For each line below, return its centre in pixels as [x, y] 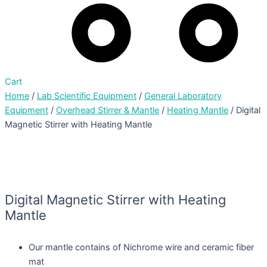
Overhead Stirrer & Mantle [108, 110]
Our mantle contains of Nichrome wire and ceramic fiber [141, 247]
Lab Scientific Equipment [87, 96]
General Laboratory [183, 96]
